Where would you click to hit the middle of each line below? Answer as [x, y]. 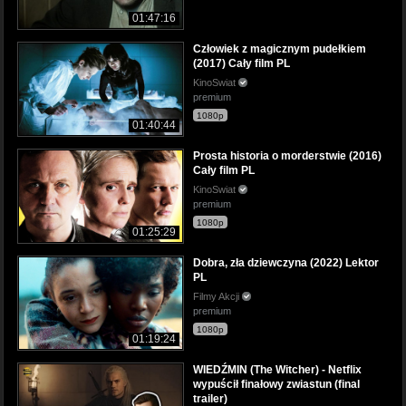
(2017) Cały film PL [242, 63]
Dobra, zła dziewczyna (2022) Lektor [286, 263]
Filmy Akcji [217, 297]
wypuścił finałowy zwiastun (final [276, 385]
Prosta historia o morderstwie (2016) [287, 156]
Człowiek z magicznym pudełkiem [280, 48]
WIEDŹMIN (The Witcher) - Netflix [277, 370]
